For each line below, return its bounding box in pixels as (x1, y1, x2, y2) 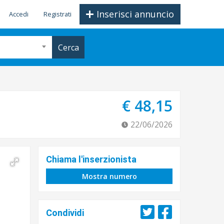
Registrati (43, 9, 71, 18)
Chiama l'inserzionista (46, 154, 136, 164)
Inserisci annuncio (96, 8, 174, 20)
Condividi (46, 207, 84, 218)
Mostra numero (81, 171, 137, 181)
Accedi (9, 9, 28, 18)
